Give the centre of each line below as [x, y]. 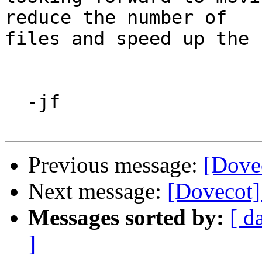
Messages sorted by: [126, 218]
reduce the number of [116, 18]
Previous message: [116, 165]
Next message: [98, 191]
